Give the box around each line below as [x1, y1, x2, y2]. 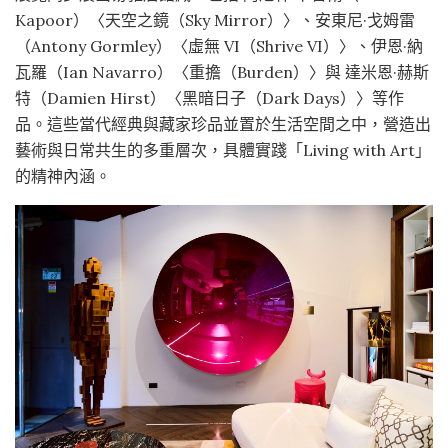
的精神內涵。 [15, 165, 111, 186]
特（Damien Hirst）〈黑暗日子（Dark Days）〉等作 [15, 87, 404, 108]
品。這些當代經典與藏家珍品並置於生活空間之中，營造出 [15, 113, 431, 134]
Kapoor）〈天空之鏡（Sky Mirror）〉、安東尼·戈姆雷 [15, 9, 415, 30]
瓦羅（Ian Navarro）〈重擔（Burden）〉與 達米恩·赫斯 [15, 61, 429, 82]
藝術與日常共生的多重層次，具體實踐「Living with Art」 [15, 139, 431, 160]
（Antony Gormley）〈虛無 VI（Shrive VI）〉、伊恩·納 [15, 35, 423, 56]
